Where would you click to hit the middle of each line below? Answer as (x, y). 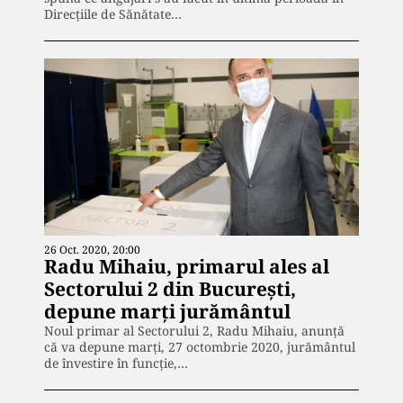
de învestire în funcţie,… (116, 363)
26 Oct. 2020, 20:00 (92, 249)
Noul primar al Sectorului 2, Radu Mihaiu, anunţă (194, 330)
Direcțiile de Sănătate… (113, 13)
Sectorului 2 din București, (170, 288)
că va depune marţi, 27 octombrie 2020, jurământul (200, 346)
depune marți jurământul (167, 311)
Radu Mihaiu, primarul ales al (187, 266)
